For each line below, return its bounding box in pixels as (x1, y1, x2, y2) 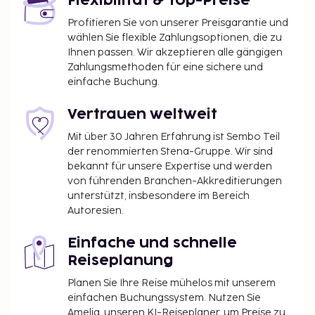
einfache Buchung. (67, 76, 160, 88)
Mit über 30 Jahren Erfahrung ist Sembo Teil (67, 131, 280, 143)
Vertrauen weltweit (67, 108, 217, 122)
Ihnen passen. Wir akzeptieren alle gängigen (67, 46, 283, 58)
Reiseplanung (67, 254, 174, 268)
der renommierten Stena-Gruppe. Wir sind (67, 146, 273, 157)
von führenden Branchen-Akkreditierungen (67, 175, 282, 187)
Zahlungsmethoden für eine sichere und (67, 61, 263, 73)
